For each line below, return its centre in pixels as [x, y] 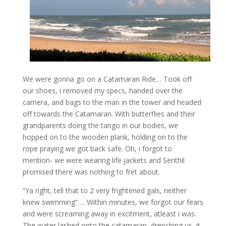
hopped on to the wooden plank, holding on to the [105, 137]
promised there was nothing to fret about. [91, 172]
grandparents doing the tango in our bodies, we [100, 126]
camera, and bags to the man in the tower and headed [112, 102]
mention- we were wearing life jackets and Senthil [103, 160]
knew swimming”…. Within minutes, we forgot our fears [113, 202]
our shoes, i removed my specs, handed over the [102, 91]
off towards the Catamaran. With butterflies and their [109, 114]
